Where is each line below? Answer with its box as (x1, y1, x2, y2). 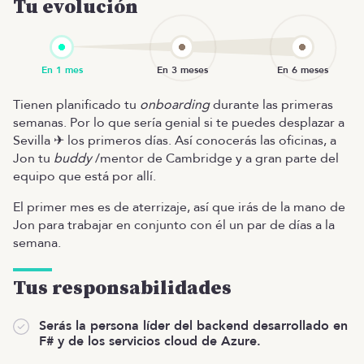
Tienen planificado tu (13, 95, 140, 114)
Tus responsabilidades (13, 275, 232, 301)
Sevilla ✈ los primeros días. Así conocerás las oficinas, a (13, 131, 336, 149)
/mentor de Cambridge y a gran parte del (92, 149, 339, 167)
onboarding (140, 95, 210, 114)
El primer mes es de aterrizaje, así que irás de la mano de (13, 197, 345, 216)
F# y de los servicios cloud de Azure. (39, 331, 261, 350)
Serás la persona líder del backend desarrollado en (39, 316, 348, 335)
